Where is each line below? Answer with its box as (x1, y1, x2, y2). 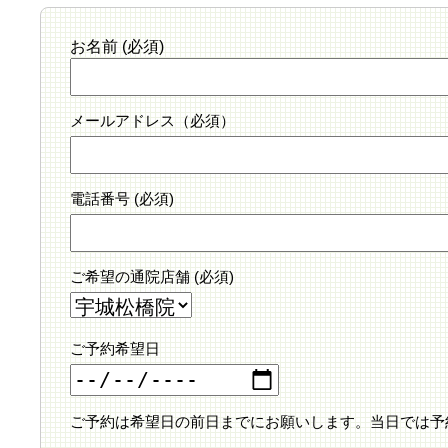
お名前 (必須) (69, 38, 164, 56)
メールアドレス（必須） (69, 112, 235, 130)
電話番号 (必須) (69, 190, 174, 208)
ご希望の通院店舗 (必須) (69, 268, 234, 286)
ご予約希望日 (69, 340, 160, 358)
